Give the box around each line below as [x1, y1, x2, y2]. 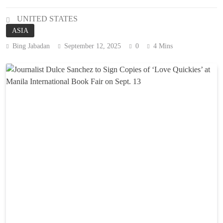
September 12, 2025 [64, 42, 121, 50]
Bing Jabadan [12, 42, 50, 50]
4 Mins [153, 42, 173, 50]
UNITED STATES [17, 14, 78, 23]
